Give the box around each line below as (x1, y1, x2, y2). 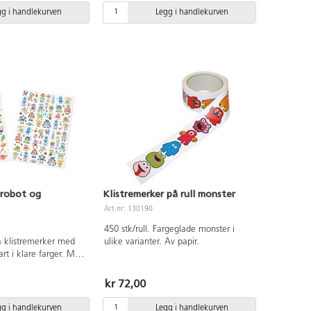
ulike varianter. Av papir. (103, 237, 199, 246)
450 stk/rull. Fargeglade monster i (103, 224, 235, 234)
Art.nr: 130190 (104, 205, 153, 213)
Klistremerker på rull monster (103, 187, 235, 200)
